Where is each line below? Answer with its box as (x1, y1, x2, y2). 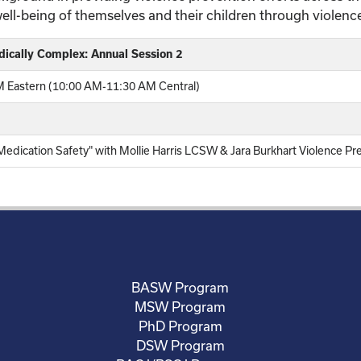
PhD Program (138, 318, 222, 334)
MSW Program (135, 299, 226, 314)
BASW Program (131, 280, 230, 295)
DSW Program (135, 338, 225, 353)
